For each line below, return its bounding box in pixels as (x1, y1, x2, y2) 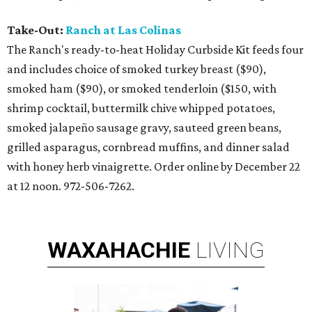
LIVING (196, 237, 265, 263)
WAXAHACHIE (47, 237, 190, 263)
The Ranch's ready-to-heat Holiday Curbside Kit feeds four (7, 42, 304, 56)
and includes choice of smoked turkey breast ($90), (7, 62, 266, 76)
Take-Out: (7, 23, 65, 37)
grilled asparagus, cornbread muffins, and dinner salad (7, 140, 290, 154)
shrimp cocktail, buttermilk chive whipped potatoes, (7, 101, 275, 115)
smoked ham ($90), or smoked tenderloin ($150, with (7, 81, 276, 95)
